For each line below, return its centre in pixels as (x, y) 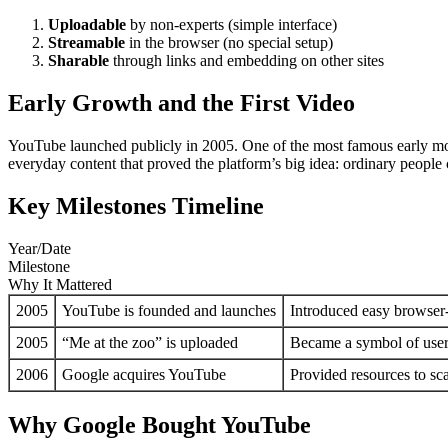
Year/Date (39, 249)
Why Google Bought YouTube (159, 424)
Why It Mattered (60, 285)
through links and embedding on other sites (246, 61)
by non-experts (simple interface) (231, 25)
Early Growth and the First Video (181, 103)
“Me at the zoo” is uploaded (150, 343)
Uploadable (87, 25)
